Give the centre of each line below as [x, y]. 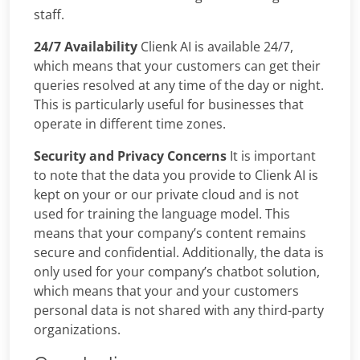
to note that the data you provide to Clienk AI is [176, 176]
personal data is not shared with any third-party [179, 311]
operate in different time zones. [130, 124]
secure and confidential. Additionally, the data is [179, 253]
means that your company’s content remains [170, 233]
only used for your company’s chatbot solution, [177, 272]
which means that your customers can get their [177, 66]
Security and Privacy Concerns [130, 156]
